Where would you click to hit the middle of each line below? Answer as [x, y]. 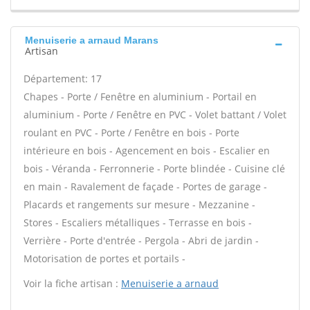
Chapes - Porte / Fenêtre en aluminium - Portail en [140, 97]
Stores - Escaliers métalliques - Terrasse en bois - [138, 222]
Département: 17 [63, 79]
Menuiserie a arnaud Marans [92, 40]
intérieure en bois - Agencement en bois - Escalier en [147, 151]
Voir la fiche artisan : [72, 283]
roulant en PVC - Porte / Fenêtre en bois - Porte [131, 133]
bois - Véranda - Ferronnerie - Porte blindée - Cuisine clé [154, 168]
